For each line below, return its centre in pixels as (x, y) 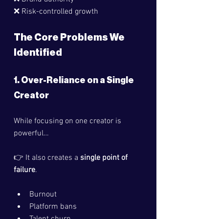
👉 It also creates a (47, 158)
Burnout (43, 195)
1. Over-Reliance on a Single (75, 80)
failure (24, 170)
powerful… (31, 133)
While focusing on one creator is (68, 121)
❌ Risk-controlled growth (56, 12)
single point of (105, 158)
